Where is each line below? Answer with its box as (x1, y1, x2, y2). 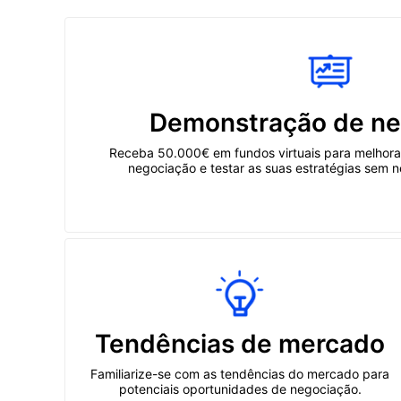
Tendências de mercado (95, 328, 385, 359)
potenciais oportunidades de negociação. (118, 381, 362, 397)
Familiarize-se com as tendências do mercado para (90, 366, 389, 381)
